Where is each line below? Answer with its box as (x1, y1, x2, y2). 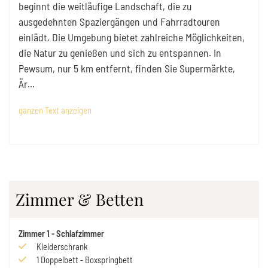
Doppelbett (41, 254, 78, 265)
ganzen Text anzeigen (19, 104, 92, 115)
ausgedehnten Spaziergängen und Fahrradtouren (19, 14, 220, 28)
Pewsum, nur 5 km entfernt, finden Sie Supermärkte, (19, 61, 235, 75)
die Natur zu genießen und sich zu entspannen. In (19, 45, 221, 59)
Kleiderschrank (36, 240, 88, 252)
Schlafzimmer (56, 227, 104, 239)
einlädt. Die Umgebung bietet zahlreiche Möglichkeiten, (19, 30, 245, 44)
